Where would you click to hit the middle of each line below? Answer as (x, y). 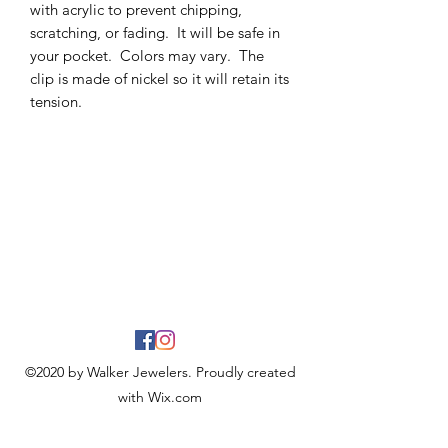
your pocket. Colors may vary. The (147, 55)
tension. (58, 101)
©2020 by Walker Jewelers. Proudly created (160, 371)
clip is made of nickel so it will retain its (159, 78)
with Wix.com (160, 396)
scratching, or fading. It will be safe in (155, 32)
